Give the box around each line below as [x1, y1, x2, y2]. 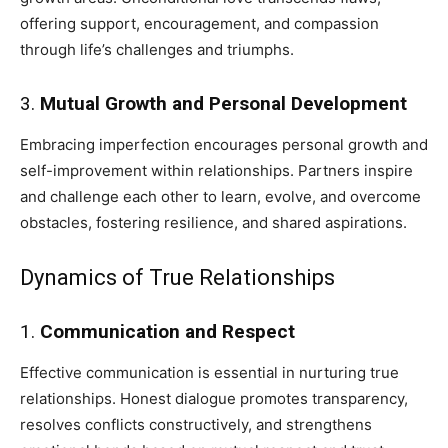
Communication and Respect [40, 319, 295, 343]
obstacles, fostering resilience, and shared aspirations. [20, 212, 407, 232]
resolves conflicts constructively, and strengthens [20, 414, 372, 434]
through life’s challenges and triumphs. [20, 39, 294, 59]
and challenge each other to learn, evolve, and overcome [20, 186, 421, 206]
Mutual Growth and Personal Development [40, 91, 407, 115]
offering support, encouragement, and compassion [20, 13, 379, 33]
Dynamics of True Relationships [20, 264, 335, 290]
